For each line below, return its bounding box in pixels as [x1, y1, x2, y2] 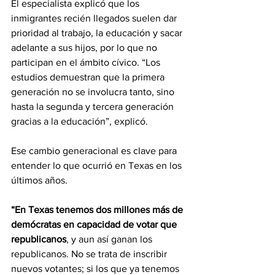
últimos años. [11, 175, 70, 185]
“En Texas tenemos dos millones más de [11, 204, 185, 215]
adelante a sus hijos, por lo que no [11, 42, 160, 53]
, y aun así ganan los [66, 234, 155, 244]
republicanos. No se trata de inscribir [11, 249, 169, 259]
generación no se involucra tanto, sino [11, 87, 177, 97]
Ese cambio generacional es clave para [11, 145, 179, 156]
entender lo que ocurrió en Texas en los [11, 160, 184, 171]
